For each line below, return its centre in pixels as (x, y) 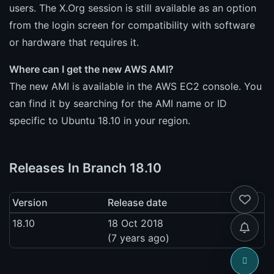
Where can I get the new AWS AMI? (91, 69)
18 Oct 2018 (135, 223)
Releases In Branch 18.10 (85, 168)
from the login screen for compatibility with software (132, 25)
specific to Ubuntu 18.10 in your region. (100, 120)
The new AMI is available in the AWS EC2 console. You (135, 86)
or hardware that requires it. (74, 42)
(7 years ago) (139, 238)
